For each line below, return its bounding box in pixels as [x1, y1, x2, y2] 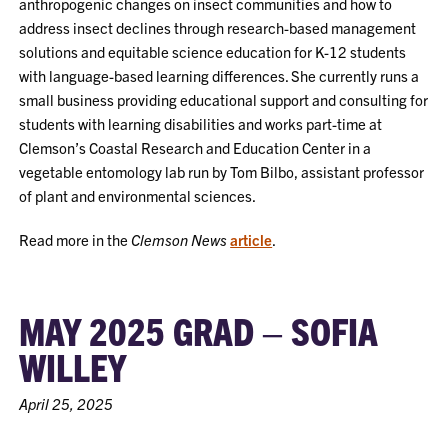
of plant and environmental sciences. [19, 186, 257, 205]
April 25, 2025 [19, 394, 114, 413]
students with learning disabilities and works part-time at [19, 114, 383, 133]
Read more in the [19, 230, 132, 249]
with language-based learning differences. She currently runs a [19, 66, 420, 85]
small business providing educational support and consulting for [19, 90, 429, 109]
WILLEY [19, 343, 127, 389]
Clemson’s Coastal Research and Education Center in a [19, 138, 372, 157]
